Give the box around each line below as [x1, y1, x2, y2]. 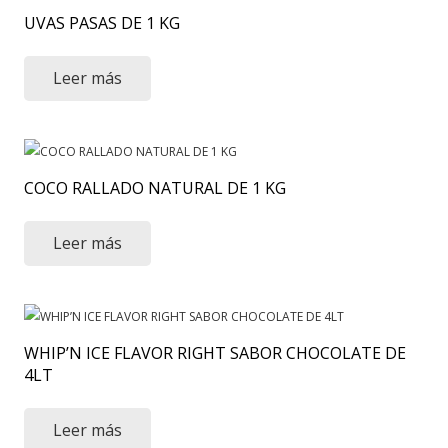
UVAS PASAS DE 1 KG [24, 11, 180, 34]
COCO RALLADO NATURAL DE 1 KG [24, 176, 286, 199]
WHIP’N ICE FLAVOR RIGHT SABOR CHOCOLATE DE [24, 341, 406, 364]
